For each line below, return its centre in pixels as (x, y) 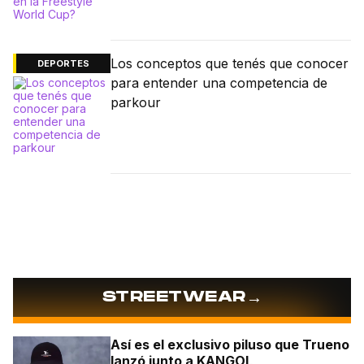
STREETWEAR (174, 297)
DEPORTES (63, 63)
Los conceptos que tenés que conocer (230, 63)
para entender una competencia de (219, 82)
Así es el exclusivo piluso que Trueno (230, 344)
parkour (136, 102)
